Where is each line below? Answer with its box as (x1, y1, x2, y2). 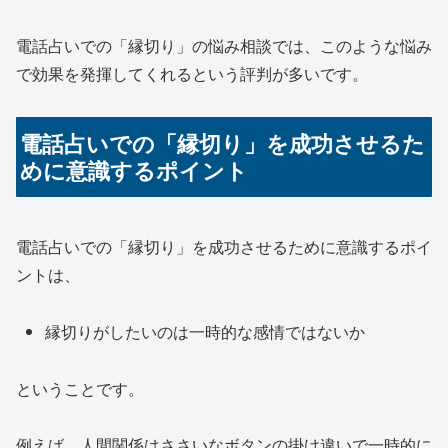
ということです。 (16, 376, 144, 400)
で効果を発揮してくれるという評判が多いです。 (16, 62, 368, 86)
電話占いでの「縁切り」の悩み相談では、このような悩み (16, 34, 432, 58)
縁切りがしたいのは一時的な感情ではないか (45, 319, 366, 343)
